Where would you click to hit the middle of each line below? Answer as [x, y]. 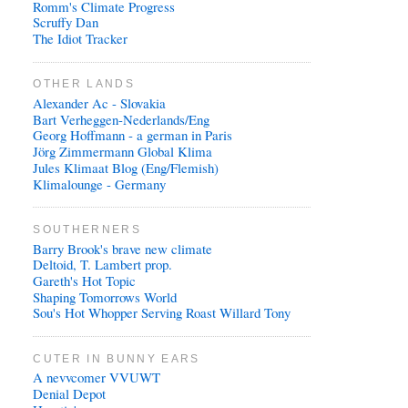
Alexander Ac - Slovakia [100, 102]
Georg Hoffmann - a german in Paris [133, 135]
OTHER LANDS [84, 84]
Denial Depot [70, 394]
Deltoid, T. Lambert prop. [103, 265]
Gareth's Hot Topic [85, 281]
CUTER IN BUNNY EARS [117, 358]
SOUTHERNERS [87, 229]
